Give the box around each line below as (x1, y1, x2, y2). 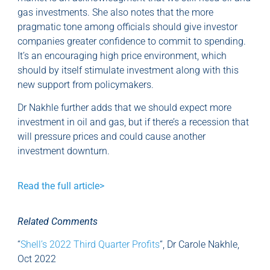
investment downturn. (17, 145, 110, 157)
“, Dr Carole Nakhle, (160, 239, 239, 251)
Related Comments (17, 215, 98, 227)
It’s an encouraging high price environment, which (17, 49, 227, 61)
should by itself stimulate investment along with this (17, 64, 239, 76)
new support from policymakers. (17, 78, 154, 90)
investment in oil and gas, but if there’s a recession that (17, 116, 249, 128)
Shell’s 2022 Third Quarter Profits (20, 239, 160, 251)
